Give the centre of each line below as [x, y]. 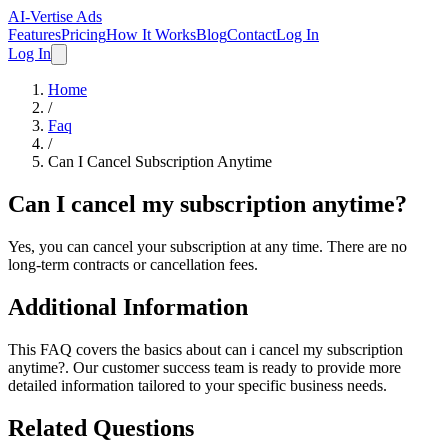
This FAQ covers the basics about [116, 349]
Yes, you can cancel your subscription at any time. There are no [207, 246]
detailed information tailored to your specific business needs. [197, 385]
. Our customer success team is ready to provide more [233, 367]
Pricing [83, 34]
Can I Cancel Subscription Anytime [160, 161]
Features [34, 34]
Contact [251, 34]
